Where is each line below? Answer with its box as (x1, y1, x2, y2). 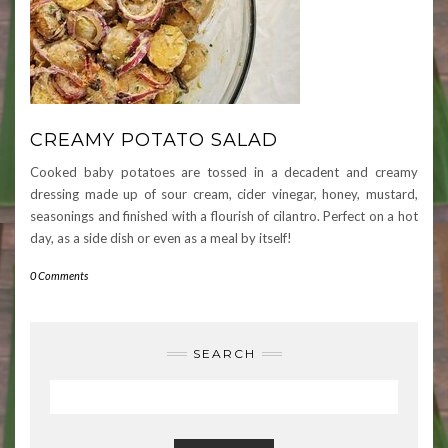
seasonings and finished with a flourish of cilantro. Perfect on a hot (30, 208, 418, 224)
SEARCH (192, 346, 256, 361)
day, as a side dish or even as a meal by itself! (30, 230, 292, 246)
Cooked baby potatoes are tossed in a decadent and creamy (30, 164, 418, 180)
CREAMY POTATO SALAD (30, 129, 278, 151)
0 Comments (30, 269, 88, 282)
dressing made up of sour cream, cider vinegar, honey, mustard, (30, 186, 418, 202)
